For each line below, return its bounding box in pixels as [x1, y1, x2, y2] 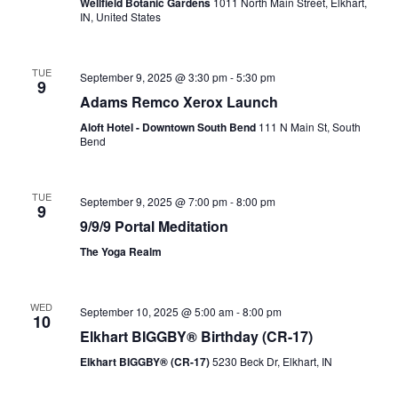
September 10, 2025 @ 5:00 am [79, 304, 234, 319]
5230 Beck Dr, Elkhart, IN [211, 354, 332, 369]
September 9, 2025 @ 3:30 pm [79, 69, 227, 84]
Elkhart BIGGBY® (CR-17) [79, 354, 212, 370]
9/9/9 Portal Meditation [79, 216, 228, 236]
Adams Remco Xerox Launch [79, 92, 278, 112]
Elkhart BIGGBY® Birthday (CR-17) [79, 326, 313, 346]
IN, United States [79, 9, 161, 24]
